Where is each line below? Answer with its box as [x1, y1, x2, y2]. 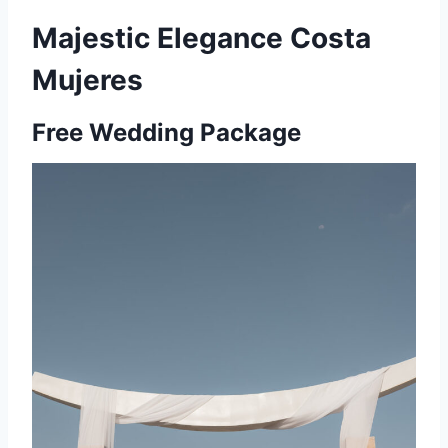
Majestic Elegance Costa [32, 20, 371, 55]
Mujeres [32, 62, 143, 97]
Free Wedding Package [32, 117, 301, 147]
